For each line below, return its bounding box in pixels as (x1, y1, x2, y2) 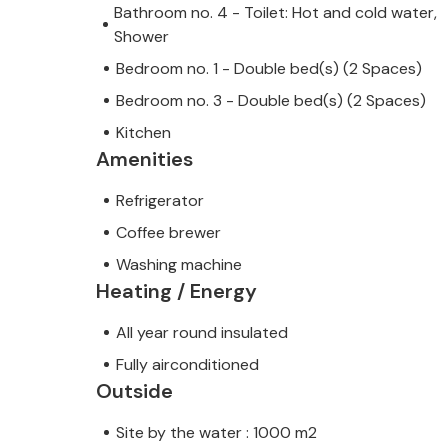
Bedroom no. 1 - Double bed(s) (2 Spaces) (116, 57, 422, 79)
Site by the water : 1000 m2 (116, 421, 317, 443)
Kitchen (116, 121, 171, 143)
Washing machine (116, 253, 242, 275)
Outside (96, 377, 173, 404)
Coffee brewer (116, 221, 221, 243)
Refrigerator (116, 189, 204, 211)
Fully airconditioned (116, 353, 259, 375)
